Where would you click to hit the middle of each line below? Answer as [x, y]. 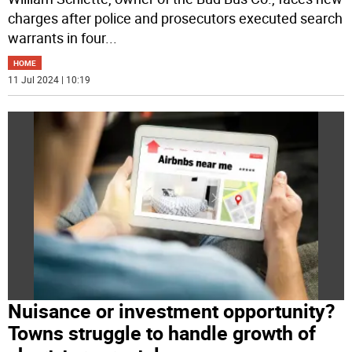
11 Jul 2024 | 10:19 [49, 79]
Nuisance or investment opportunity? [172, 311]
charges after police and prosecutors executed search [176, 18]
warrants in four [57, 37]
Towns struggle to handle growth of [162, 333]
